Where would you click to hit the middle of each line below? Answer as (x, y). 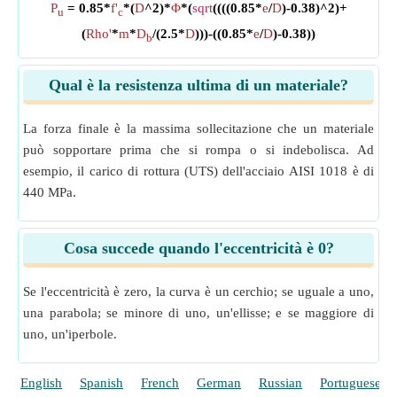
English (41, 383)
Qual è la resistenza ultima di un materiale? (198, 85)
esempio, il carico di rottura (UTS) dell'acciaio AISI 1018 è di (198, 171)
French (160, 383)
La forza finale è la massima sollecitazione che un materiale (198, 128)
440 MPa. (50, 192)
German (219, 383)
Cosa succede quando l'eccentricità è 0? (198, 248)
